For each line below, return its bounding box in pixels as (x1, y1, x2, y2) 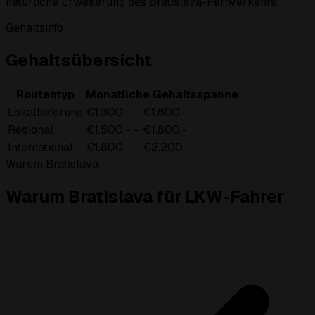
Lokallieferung (8, 105, 83, 120)
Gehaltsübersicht (6, 49, 152, 72)
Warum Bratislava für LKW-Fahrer (6, 186, 284, 208)
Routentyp (16, 87, 75, 103)
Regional (8, 122, 53, 138)
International (8, 140, 73, 155)
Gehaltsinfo (6, 20, 63, 36)
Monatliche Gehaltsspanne (86, 87, 238, 103)
